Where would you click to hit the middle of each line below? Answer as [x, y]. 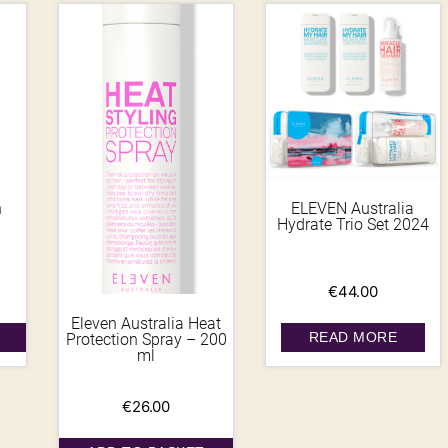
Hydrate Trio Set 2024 [352, 224]
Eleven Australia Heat [146, 324]
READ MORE [353, 336]
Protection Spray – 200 [146, 340]
